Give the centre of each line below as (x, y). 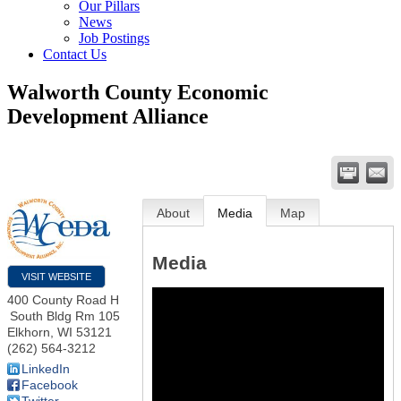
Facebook (50, 384)
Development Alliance (108, 116)
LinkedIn (46, 368)
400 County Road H (63, 299)
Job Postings (114, 38)
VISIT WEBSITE (56, 276)
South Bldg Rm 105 (65, 316)
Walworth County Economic (138, 92)
